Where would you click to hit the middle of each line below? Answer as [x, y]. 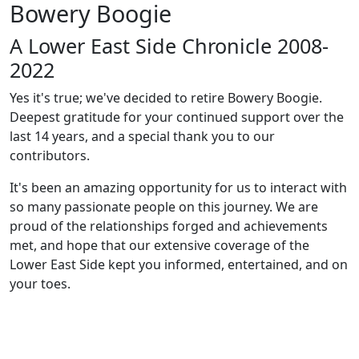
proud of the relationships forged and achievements [169, 226]
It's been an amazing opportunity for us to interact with [178, 188]
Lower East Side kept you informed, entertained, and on [179, 264]
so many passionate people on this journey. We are [164, 207]
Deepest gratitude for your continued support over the [177, 117]
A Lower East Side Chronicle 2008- [169, 46]
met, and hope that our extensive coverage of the [159, 245]
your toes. [40, 284]
